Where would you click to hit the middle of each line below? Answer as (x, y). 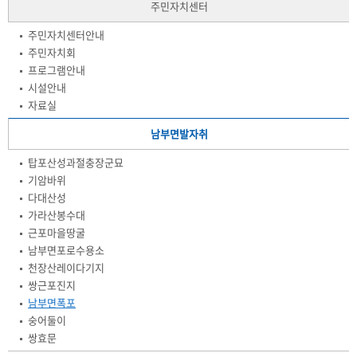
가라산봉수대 (57, 215)
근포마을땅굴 (57, 232)
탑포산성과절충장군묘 (76, 162)
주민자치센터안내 (66, 35)
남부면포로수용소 (66, 250)
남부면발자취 (179, 133)
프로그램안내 (57, 70)
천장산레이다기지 (66, 267)
